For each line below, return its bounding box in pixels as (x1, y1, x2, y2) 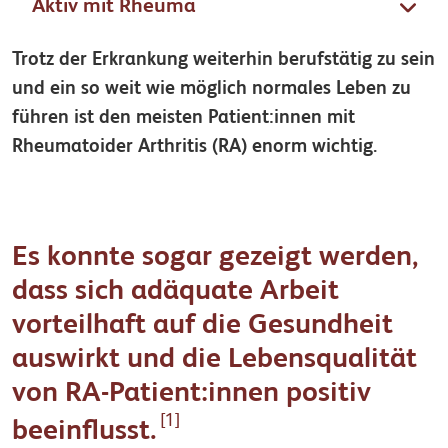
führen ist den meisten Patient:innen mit (12, 108, 355, 128)
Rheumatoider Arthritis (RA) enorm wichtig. (12, 137, 377, 157)
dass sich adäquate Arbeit (12, 277, 339, 307)
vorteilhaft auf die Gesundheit (12, 311, 393, 341)
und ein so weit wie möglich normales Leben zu (12, 79, 411, 99)
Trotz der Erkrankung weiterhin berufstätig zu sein (12, 50, 435, 70)
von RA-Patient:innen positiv (12, 379, 371, 409)
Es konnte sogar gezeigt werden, (12, 243, 418, 273)
